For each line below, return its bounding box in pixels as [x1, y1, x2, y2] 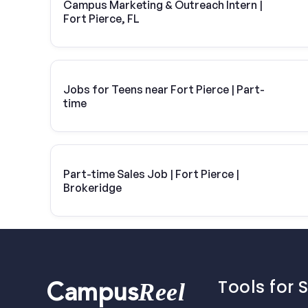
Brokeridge [63, 180, 122, 195]
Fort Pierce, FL [63, 11, 140, 25]
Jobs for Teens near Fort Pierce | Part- [63, 82, 265, 96]
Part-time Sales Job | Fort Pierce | [63, 166, 239, 181]
